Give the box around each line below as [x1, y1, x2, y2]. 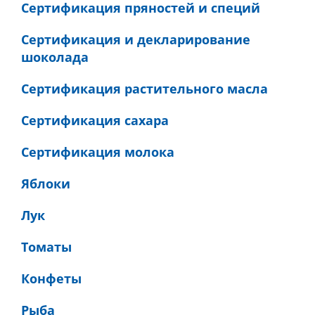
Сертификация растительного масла [21, 80, 268, 97]
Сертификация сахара [21, 112, 169, 129]
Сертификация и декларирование [21, 31, 250, 48]
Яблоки [21, 175, 70, 192]
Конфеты [21, 270, 82, 287]
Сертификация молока [21, 143, 174, 160]
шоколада [21, 49, 89, 65]
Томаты [21, 238, 72, 255]
